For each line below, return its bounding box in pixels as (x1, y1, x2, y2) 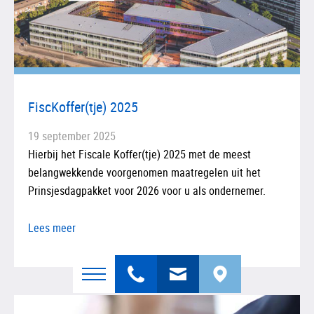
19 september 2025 (28, 128, 116, 144)
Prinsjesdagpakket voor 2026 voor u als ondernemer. (28, 182, 266, 198)
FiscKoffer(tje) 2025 (28, 97, 138, 116)
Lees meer (28, 219, 76, 235)
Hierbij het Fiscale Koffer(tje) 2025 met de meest (28, 146, 251, 162)
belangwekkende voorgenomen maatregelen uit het (28, 164, 261, 180)
